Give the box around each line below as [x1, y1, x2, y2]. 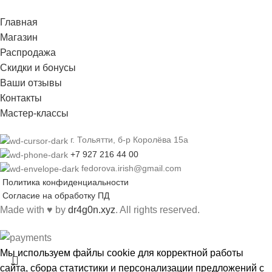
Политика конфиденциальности [2, 177, 129, 188]
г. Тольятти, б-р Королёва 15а [70, 135, 188, 145]
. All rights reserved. [115, 205, 200, 216]
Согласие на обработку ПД [2, 191, 109, 201]
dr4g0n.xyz [68, 205, 115, 216]
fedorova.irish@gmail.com [81, 163, 182, 173]
